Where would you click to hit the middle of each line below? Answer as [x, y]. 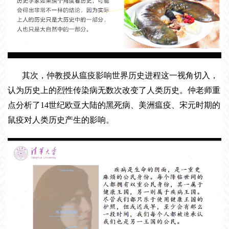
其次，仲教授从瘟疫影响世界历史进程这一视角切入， [120, 76]
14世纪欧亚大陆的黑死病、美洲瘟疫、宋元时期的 [131, 105]
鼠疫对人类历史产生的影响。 [61, 120]
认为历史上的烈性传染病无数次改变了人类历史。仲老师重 [114, 90]
